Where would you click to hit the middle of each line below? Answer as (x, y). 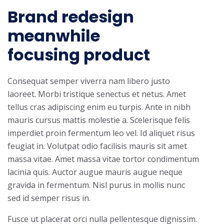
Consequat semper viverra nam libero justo (89, 81)
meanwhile (54, 36)
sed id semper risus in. (49, 198)
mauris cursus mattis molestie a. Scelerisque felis (99, 120)
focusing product (79, 55)
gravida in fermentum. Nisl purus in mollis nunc (96, 185)
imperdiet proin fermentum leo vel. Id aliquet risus (101, 133)
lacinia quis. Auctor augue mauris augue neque (95, 172)
